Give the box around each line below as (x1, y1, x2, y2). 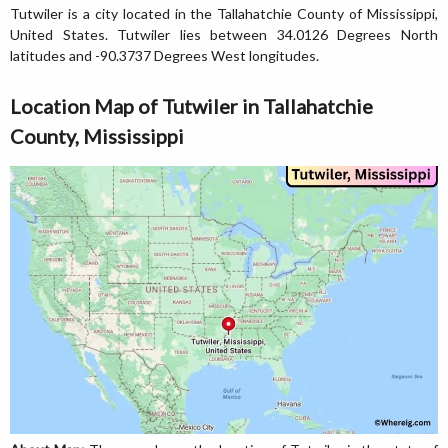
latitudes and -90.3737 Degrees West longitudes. (10, 47, 319, 64)
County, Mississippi (10, 124, 184, 148)
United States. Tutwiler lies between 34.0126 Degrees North (10, 26, 438, 43)
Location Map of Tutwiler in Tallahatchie (10, 94, 373, 118)
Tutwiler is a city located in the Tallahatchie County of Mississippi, (10, 5, 438, 22)
